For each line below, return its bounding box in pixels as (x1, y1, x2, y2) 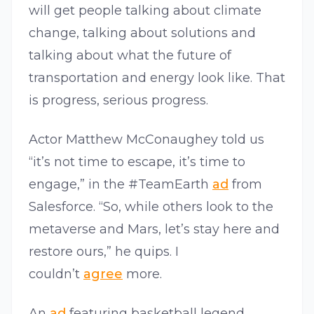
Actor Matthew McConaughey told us (29, 132, 264, 147)
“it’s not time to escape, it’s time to (29, 154, 245, 170)
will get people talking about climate (29, 3, 261, 18)
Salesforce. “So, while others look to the (29, 199, 273, 214)
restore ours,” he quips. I (29, 244, 179, 259)
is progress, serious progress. (29, 93, 208, 108)
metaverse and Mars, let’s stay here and (29, 221, 280, 237)
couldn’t (29, 266, 83, 282)
